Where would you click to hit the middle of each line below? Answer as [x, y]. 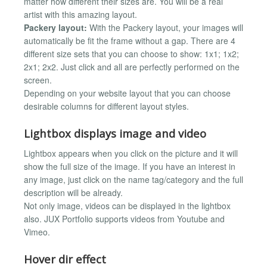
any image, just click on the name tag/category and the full [133, 179]
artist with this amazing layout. [80, 14]
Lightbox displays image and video [115, 133]
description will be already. [73, 192]
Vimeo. [37, 232]
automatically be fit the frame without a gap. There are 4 [130, 40]
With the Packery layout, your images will [165, 27]
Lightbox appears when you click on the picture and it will [131, 153]
